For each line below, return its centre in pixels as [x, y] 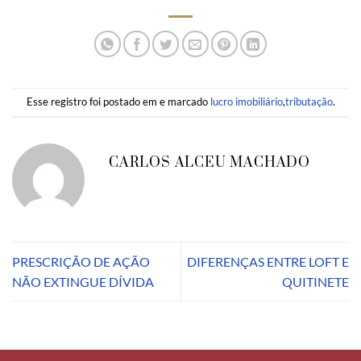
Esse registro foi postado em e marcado [118, 101]
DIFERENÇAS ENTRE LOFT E [268, 261]
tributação [309, 101]
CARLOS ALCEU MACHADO [210, 162]
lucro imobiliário [246, 101]
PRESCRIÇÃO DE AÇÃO [81, 261]
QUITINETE [315, 281]
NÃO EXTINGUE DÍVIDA [83, 281]
